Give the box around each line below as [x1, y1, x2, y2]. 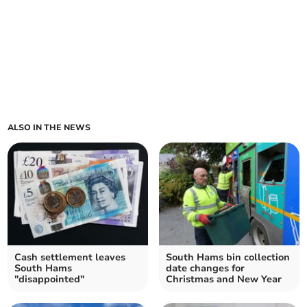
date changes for [166, 262, 245, 275]
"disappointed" [14, 273, 85, 286]
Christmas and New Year [166, 273, 282, 286]
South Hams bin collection [166, 251, 290, 265]
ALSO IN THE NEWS [8, 122, 91, 134]
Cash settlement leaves [14, 251, 126, 265]
